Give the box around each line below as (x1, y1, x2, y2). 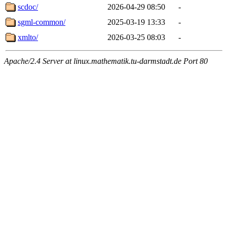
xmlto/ (18, 32, 38, 42)
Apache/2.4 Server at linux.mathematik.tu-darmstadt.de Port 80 (4, 56, 208, 65)
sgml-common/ (18, 17, 65, 26)
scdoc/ (18, 2, 38, 11)
